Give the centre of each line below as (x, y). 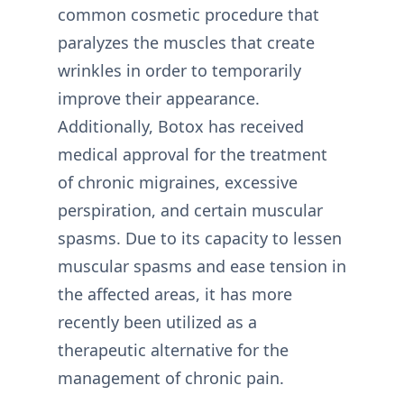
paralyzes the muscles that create (186, 42)
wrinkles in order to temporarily (179, 70)
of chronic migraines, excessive (178, 182)
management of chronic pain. (171, 378)
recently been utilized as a (157, 322)
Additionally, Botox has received (181, 126)
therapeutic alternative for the (173, 350)
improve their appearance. (159, 98)
